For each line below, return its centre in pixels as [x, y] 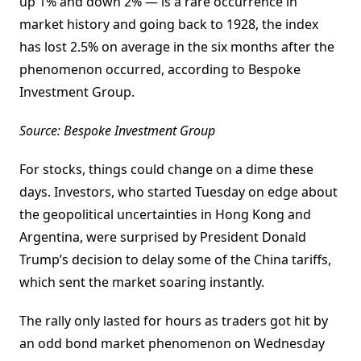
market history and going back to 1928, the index [169, 25]
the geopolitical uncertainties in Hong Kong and [165, 215]
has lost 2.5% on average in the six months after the [177, 47]
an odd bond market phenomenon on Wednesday [172, 344]
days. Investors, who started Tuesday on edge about [178, 192]
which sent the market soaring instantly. [142, 282]
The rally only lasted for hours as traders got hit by [174, 321]
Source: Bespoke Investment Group [117, 131]
